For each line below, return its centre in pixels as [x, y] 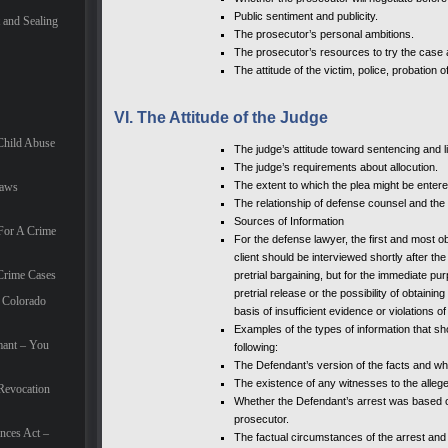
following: [256, 346]
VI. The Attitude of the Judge [221, 117]
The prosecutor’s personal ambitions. [324, 33]
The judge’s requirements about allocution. [336, 166]
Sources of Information [289, 220]
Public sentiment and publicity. [306, 15]
